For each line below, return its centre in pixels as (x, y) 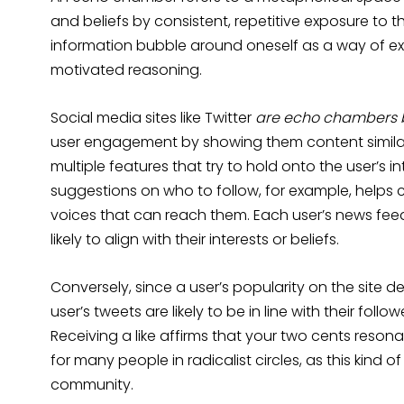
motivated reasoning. (126, 70)
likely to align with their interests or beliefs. (195, 240)
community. (92, 385)
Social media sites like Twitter (153, 118)
